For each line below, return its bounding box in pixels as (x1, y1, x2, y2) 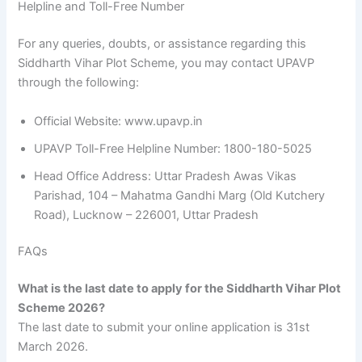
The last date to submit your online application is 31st (18, 320, 310, 335)
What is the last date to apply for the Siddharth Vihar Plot (18, 281, 342, 297)
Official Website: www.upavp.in (34, 113, 204, 128)
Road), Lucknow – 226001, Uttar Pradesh (34, 207, 259, 222)
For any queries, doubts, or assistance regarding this (18, 36, 307, 52)
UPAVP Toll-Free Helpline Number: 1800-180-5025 (34, 141, 313, 156)
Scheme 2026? (18, 301, 106, 316)
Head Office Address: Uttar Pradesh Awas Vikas (34, 168, 297, 183)
